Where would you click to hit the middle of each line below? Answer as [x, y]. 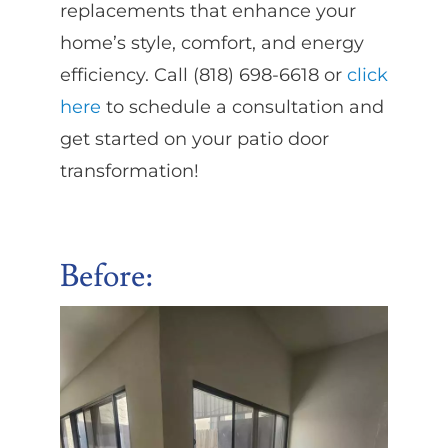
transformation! [129, 171]
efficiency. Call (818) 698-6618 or [203, 75]
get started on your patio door [194, 139]
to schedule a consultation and [242, 107]
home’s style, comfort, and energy [211, 43]
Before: [106, 277]
